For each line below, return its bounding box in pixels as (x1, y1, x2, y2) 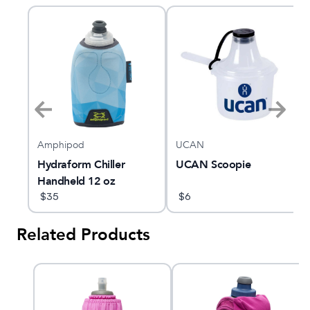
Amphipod (37, 138, 84, 152)
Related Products (17, 224, 150, 247)
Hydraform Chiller (37, 157, 125, 173)
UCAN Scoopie (176, 157, 251, 173)
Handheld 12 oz (37, 174, 116, 190)
